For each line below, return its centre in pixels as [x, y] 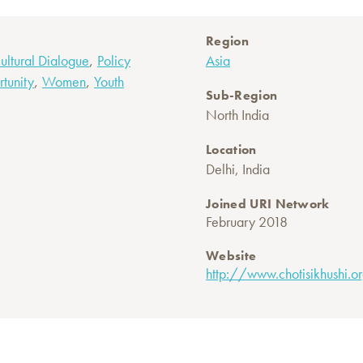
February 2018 [247, 222]
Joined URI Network [268, 204]
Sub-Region [242, 96]
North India [237, 115]
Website [231, 256]
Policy [114, 61]
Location [231, 150]
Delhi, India [238, 169]
